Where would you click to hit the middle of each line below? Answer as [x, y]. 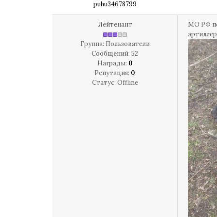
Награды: [113, 63]
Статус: [104, 83]
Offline [127, 83]
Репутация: [113, 73]
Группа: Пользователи [115, 44]
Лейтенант [115, 24]
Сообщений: [111, 54]
